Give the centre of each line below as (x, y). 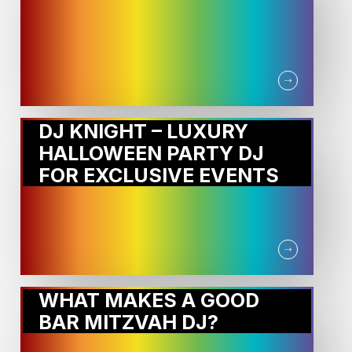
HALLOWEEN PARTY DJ (152, 154)
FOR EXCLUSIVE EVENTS (159, 176)
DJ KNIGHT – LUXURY (144, 132)
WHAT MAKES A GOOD (149, 301)
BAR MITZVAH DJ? (129, 323)
